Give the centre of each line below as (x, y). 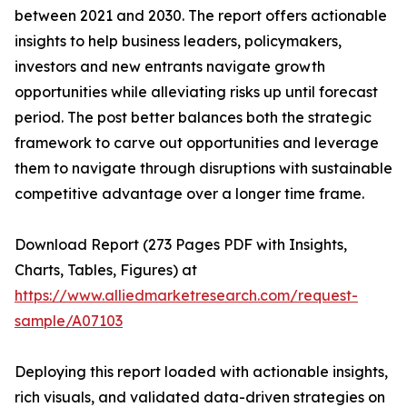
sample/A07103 (69, 321)
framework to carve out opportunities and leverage (197, 143)
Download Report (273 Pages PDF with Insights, (181, 245)
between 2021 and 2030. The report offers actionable (201, 16)
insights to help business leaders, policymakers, (178, 41)
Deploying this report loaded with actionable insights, (201, 372)
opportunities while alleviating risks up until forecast (196, 92)
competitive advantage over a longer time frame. (189, 194)
